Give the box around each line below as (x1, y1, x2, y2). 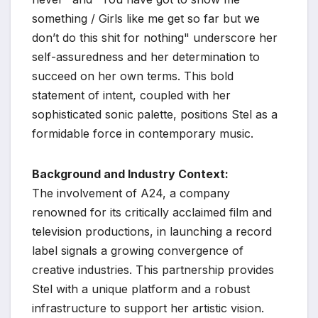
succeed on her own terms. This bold (32, 68, 234, 83)
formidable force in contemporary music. (32, 126, 253, 141)
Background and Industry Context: (32, 166, 229, 181)
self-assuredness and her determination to (32, 49, 260, 64)
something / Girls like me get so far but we (32, 11, 260, 26)
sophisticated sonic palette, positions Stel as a (32, 106, 278, 121)
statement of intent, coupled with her (32, 87, 231, 102)
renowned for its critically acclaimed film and (32, 204, 272, 219)
